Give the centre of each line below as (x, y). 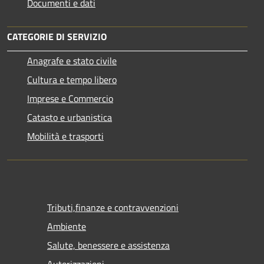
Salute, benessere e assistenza (108, 245)
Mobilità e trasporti (65, 136)
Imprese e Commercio (70, 98)
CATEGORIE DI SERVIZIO (57, 36)
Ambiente (67, 226)
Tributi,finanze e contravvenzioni (113, 207)
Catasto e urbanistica (70, 117)
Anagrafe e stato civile (72, 60)
